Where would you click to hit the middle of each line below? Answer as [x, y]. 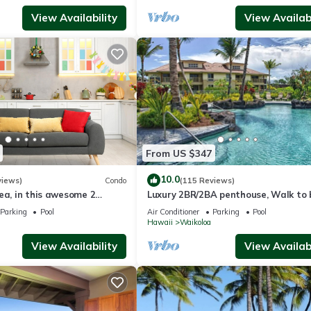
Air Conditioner [173, 212]
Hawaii [160, 222]
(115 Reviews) [207, 180]
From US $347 [179, 153]
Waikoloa [195, 222]
